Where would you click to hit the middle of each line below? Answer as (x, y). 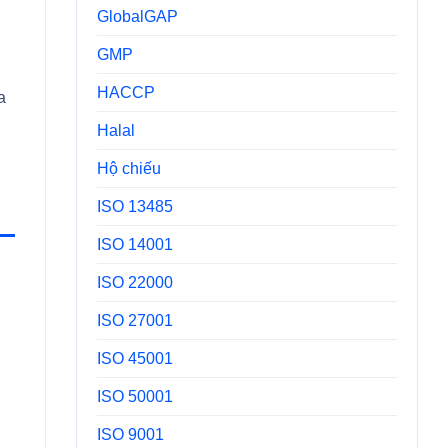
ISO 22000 (134, 282)
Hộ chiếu (128, 168)
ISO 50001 (134, 396)
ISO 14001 (134, 244)
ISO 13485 (134, 206)
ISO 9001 (130, 434)
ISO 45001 (134, 358)
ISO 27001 (134, 320)
